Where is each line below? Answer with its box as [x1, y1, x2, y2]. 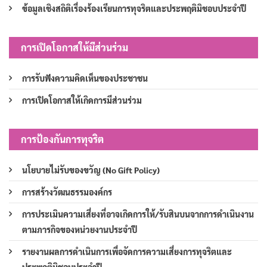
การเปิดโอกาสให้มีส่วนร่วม [21, 41, 128, 54]
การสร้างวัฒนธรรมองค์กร [22, 187, 112, 198]
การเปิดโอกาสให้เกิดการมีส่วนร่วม [22, 95, 142, 106]
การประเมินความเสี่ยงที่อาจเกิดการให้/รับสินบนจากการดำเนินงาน [22, 209, 254, 220]
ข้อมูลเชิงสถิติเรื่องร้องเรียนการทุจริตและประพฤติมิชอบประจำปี [22, 3, 246, 14]
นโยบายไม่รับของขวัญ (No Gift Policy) [22, 164, 160, 176]
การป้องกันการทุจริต [21, 133, 104, 146]
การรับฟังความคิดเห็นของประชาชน [22, 73, 148, 84]
